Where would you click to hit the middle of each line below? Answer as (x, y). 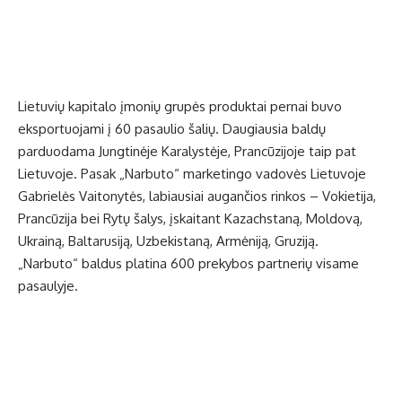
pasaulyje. (48, 286)
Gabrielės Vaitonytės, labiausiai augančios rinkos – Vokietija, (197, 197)
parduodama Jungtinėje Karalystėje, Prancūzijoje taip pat (187, 152)
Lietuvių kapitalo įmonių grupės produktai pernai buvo (180, 107)
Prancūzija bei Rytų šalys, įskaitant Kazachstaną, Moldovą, (190, 219)
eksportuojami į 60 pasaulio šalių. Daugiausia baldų (172, 129)
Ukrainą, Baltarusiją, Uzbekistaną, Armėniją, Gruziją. (168, 241)
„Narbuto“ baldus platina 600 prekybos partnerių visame (188, 264)
